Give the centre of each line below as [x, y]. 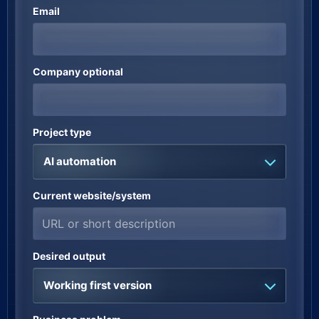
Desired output [69, 256]
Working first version [98, 285]
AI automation [80, 161]
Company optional [78, 72]
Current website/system [92, 195]
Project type [62, 132]
